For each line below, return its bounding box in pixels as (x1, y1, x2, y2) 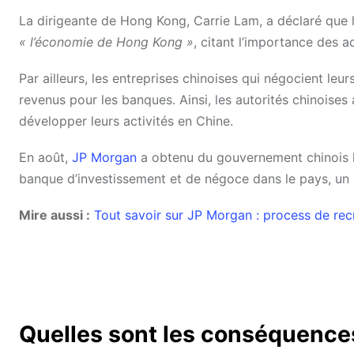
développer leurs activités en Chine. (19, 112, 233, 129)
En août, (19, 149, 72, 166)
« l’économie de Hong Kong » (19, 33, 194, 50)
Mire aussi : (19, 207, 90, 224)
